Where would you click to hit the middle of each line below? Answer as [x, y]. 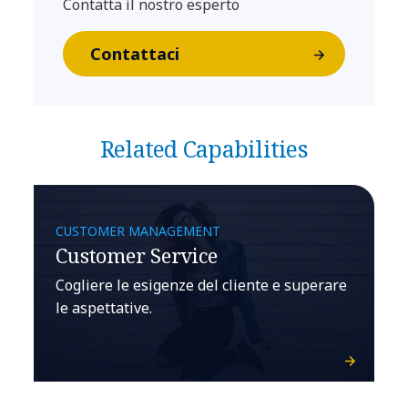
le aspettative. [104, 308]
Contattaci [134, 54]
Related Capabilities [204, 148]
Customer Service [137, 255]
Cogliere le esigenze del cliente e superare [202, 285]
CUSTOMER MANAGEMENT [138, 231]
